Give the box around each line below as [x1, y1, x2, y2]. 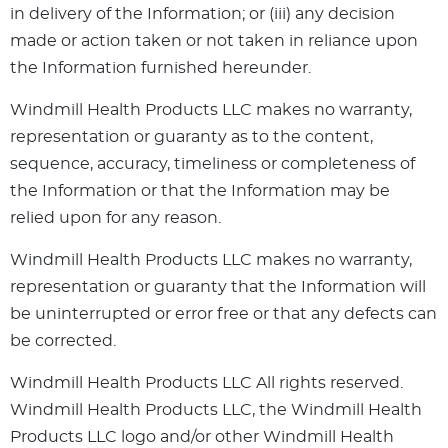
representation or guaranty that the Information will [10, 279, 426, 296]
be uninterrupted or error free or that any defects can [10, 306, 437, 323]
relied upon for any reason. [10, 210, 221, 227]
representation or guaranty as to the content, [10, 129, 373, 146]
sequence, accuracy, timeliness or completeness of [10, 156, 415, 173]
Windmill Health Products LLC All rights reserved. [10, 375, 403, 392]
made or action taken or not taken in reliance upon [10, 33, 418, 50]
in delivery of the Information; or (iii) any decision [10, 6, 395, 23]
